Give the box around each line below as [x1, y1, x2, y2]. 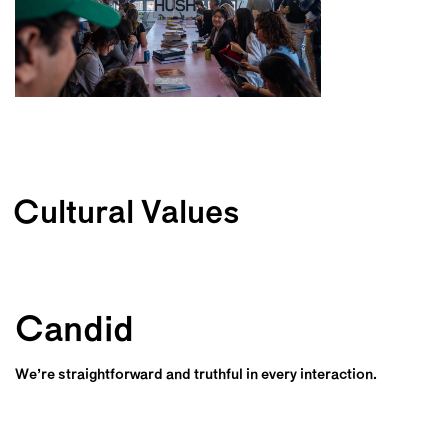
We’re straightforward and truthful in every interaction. [15, 367, 377, 383]
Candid [15, 313, 134, 350]
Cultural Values [13, 197, 241, 231]
